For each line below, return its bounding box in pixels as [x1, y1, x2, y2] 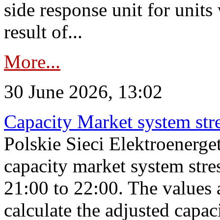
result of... [4, 21, 82, 42]
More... [4, 51, 60, 72]
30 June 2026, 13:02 [4, 81, 163, 102]
